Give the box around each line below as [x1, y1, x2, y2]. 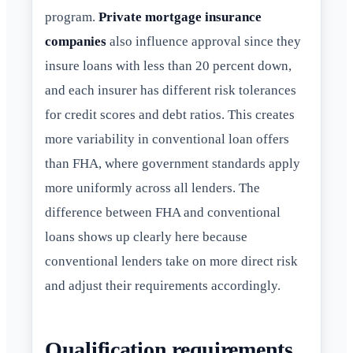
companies [45, 34, 106, 50]
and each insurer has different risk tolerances [45, 83, 296, 98]
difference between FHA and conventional [45, 205, 281, 221]
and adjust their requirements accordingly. [45, 278, 281, 294]
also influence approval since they [106, 34, 301, 50]
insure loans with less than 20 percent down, [45, 58, 292, 74]
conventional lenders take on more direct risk [45, 254, 298, 269]
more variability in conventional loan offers [45, 132, 289, 147]
